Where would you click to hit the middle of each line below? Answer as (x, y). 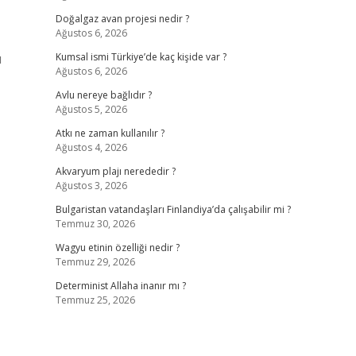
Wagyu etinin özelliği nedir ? (117, 248)
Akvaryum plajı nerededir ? (115, 171)
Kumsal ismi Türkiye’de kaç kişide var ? (141, 57)
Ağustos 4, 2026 (91, 147)
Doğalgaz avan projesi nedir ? (122, 19)
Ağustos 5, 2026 (91, 109)
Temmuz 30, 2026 (95, 224)
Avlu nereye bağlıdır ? (103, 95)
